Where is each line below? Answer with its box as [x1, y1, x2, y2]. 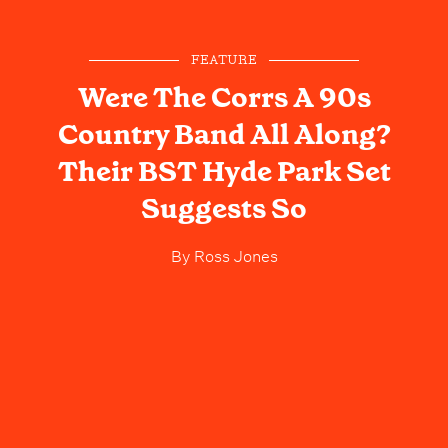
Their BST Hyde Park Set [57, 152, 391, 190]
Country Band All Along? [57, 115, 391, 153]
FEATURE [191, 53, 257, 67]
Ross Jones [189, 241, 278, 266]
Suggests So [141, 189, 307, 227]
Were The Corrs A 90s [77, 78, 371, 116]
